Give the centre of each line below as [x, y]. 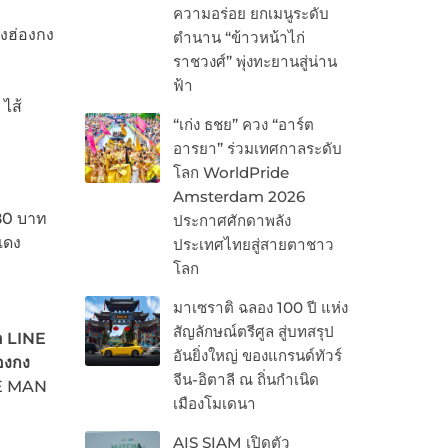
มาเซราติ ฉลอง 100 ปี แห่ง [260, 308]
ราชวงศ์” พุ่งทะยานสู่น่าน [254, 62]
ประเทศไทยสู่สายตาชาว [253, 245]
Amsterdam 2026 [238, 197]
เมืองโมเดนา [214, 404]
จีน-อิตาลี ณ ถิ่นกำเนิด [245, 380]
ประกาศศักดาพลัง [231, 221]
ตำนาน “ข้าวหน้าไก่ [238, 38]
